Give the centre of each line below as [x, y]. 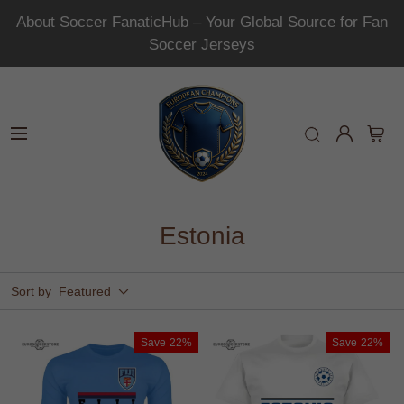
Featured [85, 291]
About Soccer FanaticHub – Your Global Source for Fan [202, 22]
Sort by [31, 291]
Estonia [202, 236]
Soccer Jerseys [202, 45]
